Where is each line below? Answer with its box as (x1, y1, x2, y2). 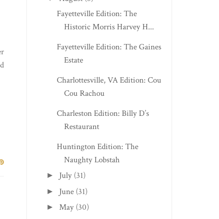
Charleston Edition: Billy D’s (56, 108, 149, 119)
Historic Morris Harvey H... (64, 22, 154, 33)
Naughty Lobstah (64, 154, 120, 166)
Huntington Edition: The (56, 141, 138, 153)
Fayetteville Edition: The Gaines (56, 42, 161, 53)
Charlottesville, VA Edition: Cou (56, 75, 161, 86)
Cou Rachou (64, 88, 105, 99)
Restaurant (64, 121, 99, 132)
